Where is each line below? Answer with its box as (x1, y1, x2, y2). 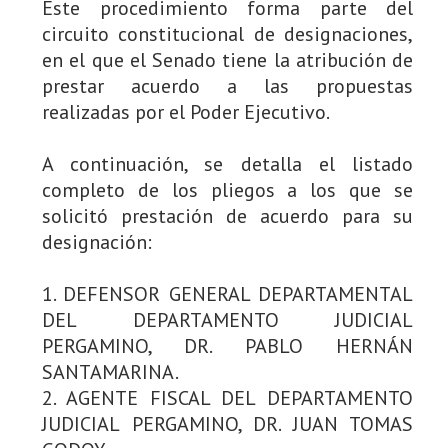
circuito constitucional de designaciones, (42, 20, 413, 47)
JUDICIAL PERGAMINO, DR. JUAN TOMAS (42, 410, 413, 437)
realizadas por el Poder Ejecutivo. (42, 98, 330, 125)
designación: (42, 228, 152, 255)
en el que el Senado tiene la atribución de (42, 46, 413, 73)
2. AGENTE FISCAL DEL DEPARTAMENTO (42, 384, 413, 411)
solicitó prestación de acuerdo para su (42, 202, 413, 229)
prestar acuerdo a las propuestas (42, 72, 413, 99)
